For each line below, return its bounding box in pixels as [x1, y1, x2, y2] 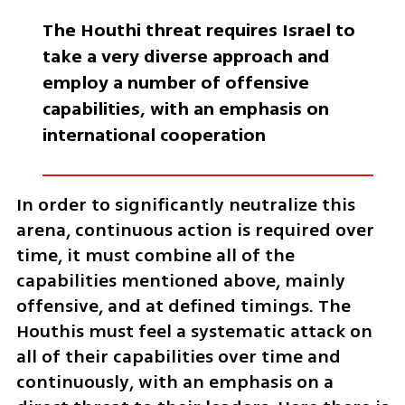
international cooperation [42, 121, 266, 148]
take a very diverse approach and [42, 42, 330, 70]
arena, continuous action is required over [15, 216, 374, 243]
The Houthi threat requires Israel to [42, 16, 355, 43]
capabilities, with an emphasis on [42, 95, 329, 122]
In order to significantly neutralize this [15, 191, 355, 218]
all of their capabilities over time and [15, 343, 341, 370]
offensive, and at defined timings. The [15, 292, 351, 319]
